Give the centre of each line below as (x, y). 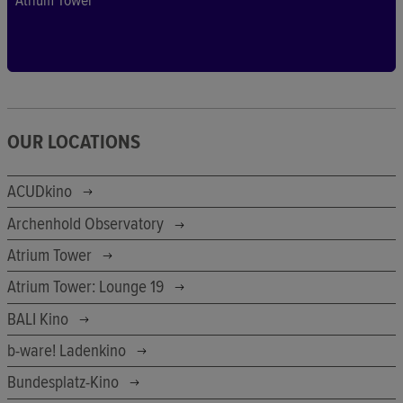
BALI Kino (40, 319)
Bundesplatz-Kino (65, 383)
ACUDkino (41, 192)
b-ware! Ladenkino (68, 351)
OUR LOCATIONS (74, 142)
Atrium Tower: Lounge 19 (87, 287)
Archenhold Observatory (87, 224)
